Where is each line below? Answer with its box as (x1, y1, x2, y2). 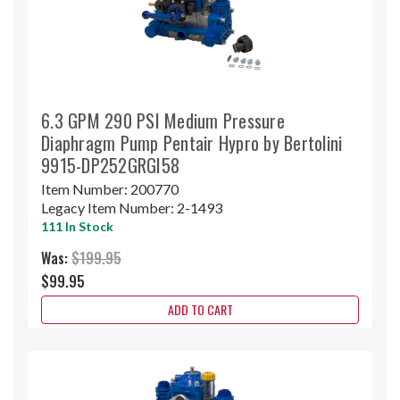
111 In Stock (41, 218, 113, 234)
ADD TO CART (167, 299, 233, 319)
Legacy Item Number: (41, 198, 177, 216)
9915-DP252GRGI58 (41, 151, 179, 179)
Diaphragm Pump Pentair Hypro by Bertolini (41, 129, 343, 156)
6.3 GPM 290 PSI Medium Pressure (41, 106, 285, 134)
